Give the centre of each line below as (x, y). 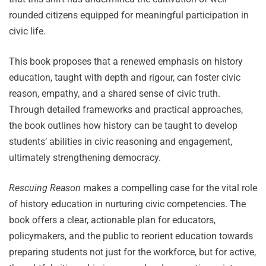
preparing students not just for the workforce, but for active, (132, 252)
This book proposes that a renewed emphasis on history (126, 61)
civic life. (27, 31)
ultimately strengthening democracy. (85, 157)
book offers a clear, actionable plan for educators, (112, 220)
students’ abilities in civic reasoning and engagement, (121, 141)
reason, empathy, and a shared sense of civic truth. (115, 93)
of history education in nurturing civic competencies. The (127, 204)
